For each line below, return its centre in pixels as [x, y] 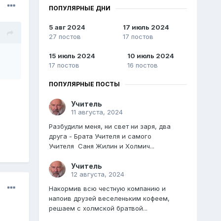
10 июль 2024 [151, 56]
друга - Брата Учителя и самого [100, 136]
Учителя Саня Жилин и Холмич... [101, 146]
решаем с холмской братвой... [98, 208]
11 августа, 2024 [97, 112]
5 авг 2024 [67, 27]
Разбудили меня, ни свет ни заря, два [110, 127]
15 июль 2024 [72, 56]
